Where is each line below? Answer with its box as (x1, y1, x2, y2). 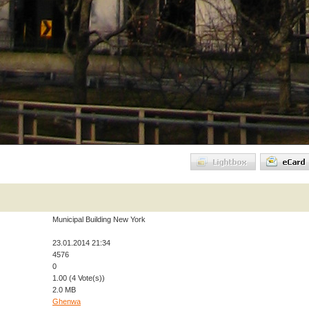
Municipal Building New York (52, 215, 146, 223)
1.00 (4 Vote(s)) (52, 274, 105, 282)
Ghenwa (52, 297, 81, 306)
